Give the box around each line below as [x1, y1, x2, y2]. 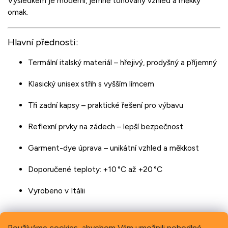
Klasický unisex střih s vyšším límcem [28, 78, 154, 89]
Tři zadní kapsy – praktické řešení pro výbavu [28, 100, 183, 110]
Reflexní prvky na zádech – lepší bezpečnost [28, 121, 183, 131]
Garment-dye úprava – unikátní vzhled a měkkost [28, 142, 199, 153]
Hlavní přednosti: [8, 36, 78, 48]
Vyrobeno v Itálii [28, 185, 85, 195]
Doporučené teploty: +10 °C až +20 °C [28, 164, 162, 174]
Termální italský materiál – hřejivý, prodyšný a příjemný [28, 57, 217, 67]
